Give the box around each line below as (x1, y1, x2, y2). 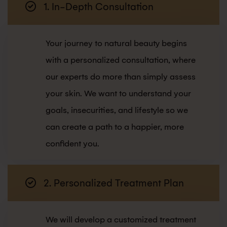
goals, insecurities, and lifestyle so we (46, 105, 188, 116)
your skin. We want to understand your (46, 89, 191, 99)
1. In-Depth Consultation (44, 1, 154, 13)
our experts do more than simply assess (46, 72, 196, 82)
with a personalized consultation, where (46, 55, 196, 65)
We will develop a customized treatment (46, 215, 196, 225)
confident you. (46, 139, 99, 149)
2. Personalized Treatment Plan (44, 177, 184, 190)
